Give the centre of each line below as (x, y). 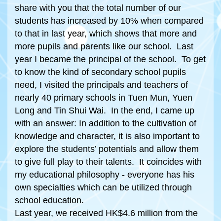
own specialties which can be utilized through (103, 187)
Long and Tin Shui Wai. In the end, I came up (105, 110)
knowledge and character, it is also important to (107, 136)
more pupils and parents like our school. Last (104, 46)
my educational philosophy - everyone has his (105, 175)
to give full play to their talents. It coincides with (108, 162)
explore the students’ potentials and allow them (107, 149)
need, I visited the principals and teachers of (101, 85)
